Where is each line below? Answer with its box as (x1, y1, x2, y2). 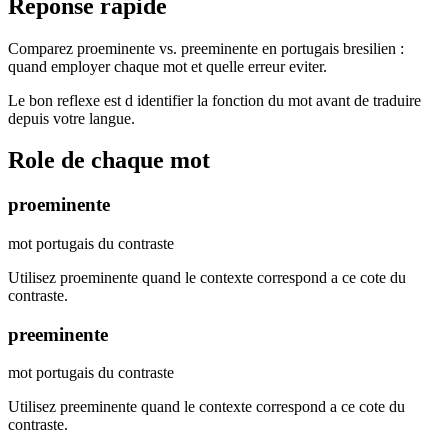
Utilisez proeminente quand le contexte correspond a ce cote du (8, 269, 406, 287)
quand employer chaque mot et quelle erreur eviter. (8, 57, 327, 75)
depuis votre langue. (8, 109, 135, 127)
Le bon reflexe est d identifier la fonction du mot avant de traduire (8, 91, 421, 109)
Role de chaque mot (8, 147, 210, 174)
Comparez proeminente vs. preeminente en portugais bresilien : (8, 39, 404, 57)
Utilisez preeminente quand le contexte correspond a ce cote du (8, 398, 405, 416)
